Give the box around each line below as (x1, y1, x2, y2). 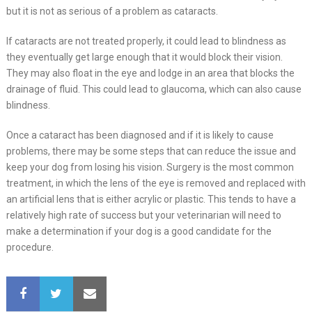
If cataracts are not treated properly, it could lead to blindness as (6, 36, 286, 47)
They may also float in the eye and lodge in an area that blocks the (6, 68, 295, 79)
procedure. (6, 242, 54, 253)
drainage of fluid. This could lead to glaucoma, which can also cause (6, 84, 302, 95)
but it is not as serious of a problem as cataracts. (6, 6, 218, 17)
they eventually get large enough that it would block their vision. (6, 52, 283, 63)
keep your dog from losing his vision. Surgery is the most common (6, 162, 294, 173)
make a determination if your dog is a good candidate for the (6, 226, 272, 237)
